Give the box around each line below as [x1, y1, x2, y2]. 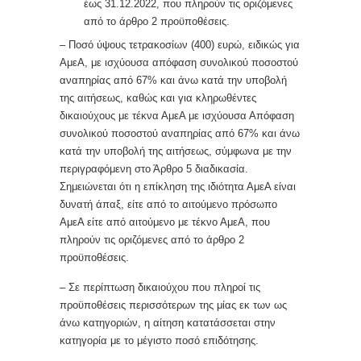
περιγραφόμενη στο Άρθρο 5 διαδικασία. [60, 163, 251, 175]
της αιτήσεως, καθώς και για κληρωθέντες [60, 92, 256, 104]
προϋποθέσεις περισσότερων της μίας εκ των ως [60, 299, 287, 311]
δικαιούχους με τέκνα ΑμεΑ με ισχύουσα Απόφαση [60, 110, 294, 122]
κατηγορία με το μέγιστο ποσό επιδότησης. [60, 334, 259, 346]
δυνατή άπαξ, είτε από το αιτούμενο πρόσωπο [60, 198, 277, 210]
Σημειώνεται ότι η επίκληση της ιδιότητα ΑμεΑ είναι [60, 180, 296, 193]
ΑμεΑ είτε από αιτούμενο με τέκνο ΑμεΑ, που [60, 216, 270, 228]
